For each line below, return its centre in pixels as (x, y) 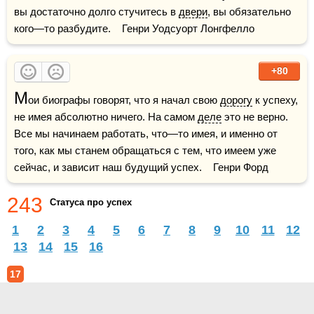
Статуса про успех (91, 202)
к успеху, (275, 100)
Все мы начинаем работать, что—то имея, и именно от (146, 134)
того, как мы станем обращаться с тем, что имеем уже (145, 150)
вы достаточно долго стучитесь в (96, 12)
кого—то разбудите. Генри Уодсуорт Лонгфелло (134, 28)
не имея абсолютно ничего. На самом (106, 117)
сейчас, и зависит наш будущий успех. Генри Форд (141, 167)
